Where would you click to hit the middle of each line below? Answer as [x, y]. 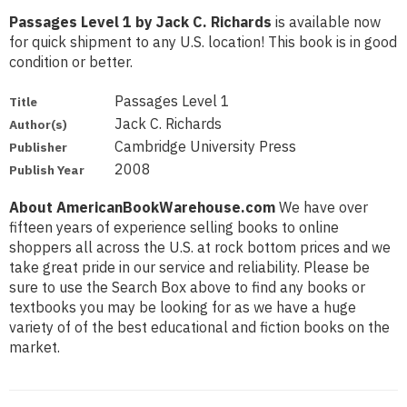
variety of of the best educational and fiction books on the [199, 328]
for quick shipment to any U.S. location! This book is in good [203, 42]
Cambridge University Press [206, 147]
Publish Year [47, 170]
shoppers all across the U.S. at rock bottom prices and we [200, 248]
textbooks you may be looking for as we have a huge [183, 308]
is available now [326, 22]
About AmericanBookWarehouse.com [142, 208]
